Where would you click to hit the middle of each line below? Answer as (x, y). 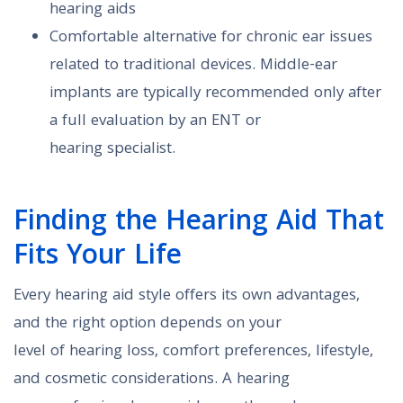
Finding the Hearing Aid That (199, 224)
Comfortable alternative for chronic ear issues (211, 39)
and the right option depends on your (148, 325)
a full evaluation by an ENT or (155, 122)
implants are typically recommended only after (215, 94)
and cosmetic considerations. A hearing (152, 381)
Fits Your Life (98, 258)
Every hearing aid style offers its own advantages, (187, 297)
